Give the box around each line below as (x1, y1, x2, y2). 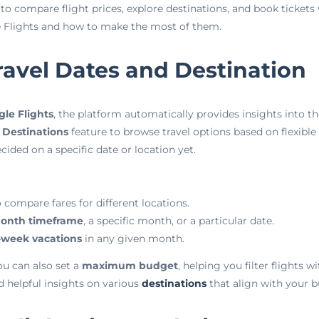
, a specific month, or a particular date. (83, 214, 274, 227)
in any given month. (81, 232, 184, 245)
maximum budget (81, 258, 178, 272)
